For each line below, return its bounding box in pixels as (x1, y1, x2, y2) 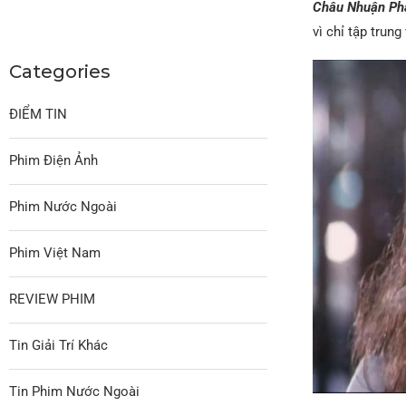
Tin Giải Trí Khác (9, 336, 108, 353)
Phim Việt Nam (9, 244, 101, 261)
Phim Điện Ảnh (9, 151, 98, 169)
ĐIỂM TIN (9, 105, 67, 122)
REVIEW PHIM (9, 290, 95, 307)
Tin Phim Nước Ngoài (9, 382, 140, 400)
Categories (9, 60, 111, 82)
